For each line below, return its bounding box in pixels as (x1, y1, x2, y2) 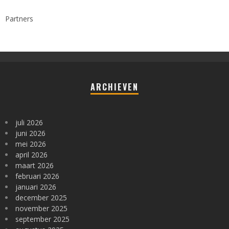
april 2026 (15, 150, 48, 159)
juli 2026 (15, 118, 43, 127)
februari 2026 (15, 171, 59, 181)
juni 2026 (15, 128, 45, 138)
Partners (5, 14, 33, 24)
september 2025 (15, 214, 70, 224)
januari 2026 (15, 182, 56, 192)
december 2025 (15, 193, 67, 202)
